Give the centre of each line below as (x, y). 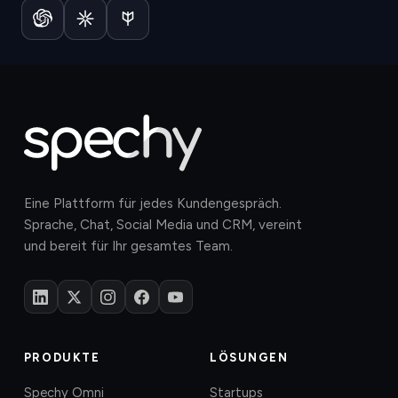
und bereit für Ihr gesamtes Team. (128, 246)
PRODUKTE (62, 358)
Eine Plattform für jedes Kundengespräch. (152, 203)
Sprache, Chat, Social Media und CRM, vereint (163, 225)
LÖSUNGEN (249, 358)
